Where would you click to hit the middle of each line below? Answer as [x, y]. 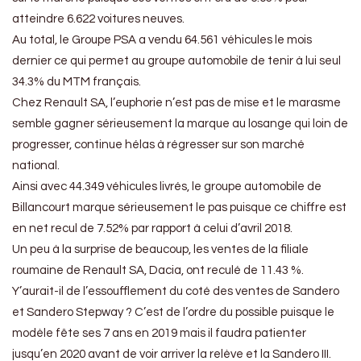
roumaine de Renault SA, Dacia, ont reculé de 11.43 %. [158, 271]
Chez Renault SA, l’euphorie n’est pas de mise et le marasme [176, 103]
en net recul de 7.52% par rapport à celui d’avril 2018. [152, 229]
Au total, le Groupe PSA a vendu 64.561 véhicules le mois [162, 40]
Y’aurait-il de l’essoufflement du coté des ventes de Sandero [176, 292]
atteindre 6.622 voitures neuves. [98, 19]
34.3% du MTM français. [77, 82]
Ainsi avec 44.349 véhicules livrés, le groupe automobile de [167, 187]
